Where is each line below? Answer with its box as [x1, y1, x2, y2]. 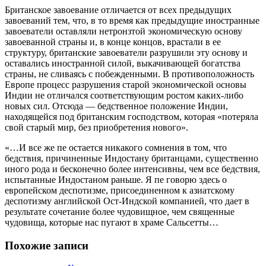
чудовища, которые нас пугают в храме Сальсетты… [5, 217, 218, 227]
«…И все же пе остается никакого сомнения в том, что [5, 142, 227, 153]
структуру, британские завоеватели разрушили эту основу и [5, 47, 248, 58]
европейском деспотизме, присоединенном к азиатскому [5, 185, 235, 195]
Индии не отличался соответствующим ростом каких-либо [5, 90, 243, 100]
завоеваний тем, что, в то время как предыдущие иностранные [5, 15, 259, 26]
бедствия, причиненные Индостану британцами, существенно [5, 153, 258, 163]
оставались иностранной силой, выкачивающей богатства [5, 58, 240, 68]
